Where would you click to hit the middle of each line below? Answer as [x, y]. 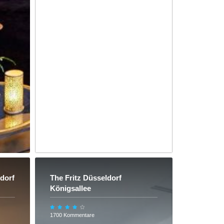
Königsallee [70, 188]
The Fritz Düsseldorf [85, 178]
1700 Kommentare [72, 215]
